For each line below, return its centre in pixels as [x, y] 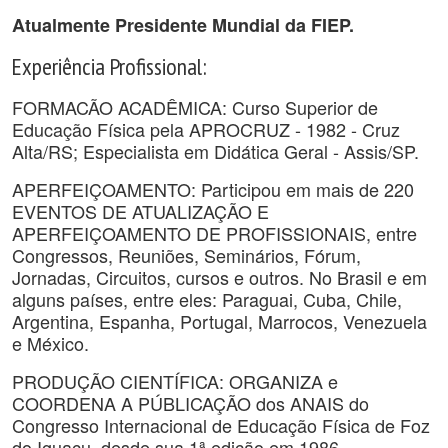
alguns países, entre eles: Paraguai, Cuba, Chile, [207, 299]
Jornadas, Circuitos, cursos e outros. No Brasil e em [219, 277]
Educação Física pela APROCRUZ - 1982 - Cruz [206, 129]
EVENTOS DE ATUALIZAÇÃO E [140, 211]
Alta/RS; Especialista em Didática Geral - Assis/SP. [215, 151]
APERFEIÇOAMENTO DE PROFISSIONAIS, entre [214, 233]
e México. [50, 343]
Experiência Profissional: [109, 66]
